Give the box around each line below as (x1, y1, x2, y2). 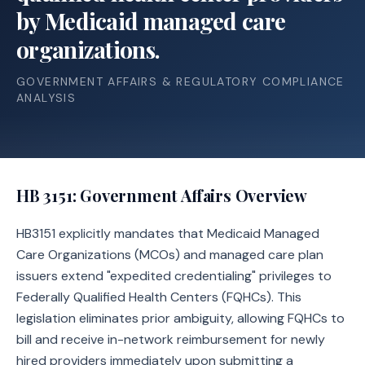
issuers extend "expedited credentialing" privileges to (16, 267, 332, 284)
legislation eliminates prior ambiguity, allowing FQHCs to (16, 310, 345, 327)
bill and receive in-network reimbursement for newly (16, 331, 325, 348)
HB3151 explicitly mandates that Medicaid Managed (16, 225, 319, 242)
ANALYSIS (16, 90, 77, 105)
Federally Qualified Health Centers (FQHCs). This (16, 288, 301, 306)
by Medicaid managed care (16, 6, 286, 36)
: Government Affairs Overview (72, 184, 308, 206)
